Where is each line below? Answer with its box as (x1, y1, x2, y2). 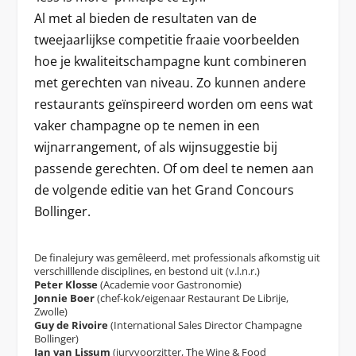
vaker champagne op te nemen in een (33, 116, 260, 134)
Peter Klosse (33, 277, 98, 292)
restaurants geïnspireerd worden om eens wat (33, 95, 313, 113)
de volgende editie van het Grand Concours (33, 180, 294, 199)
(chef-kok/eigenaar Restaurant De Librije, (94, 290, 288, 305)
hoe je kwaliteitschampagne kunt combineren (33, 52, 307, 70)
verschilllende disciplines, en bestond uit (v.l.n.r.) (33, 263, 260, 278)
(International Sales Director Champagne (107, 317, 302, 332)
